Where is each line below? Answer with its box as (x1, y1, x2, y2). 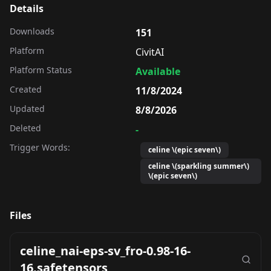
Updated (10, 102, 45, 114)
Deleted (10, 122, 41, 134)
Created (10, 83, 42, 95)
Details (10, 1, 44, 15)
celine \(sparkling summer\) (148, 160, 249, 171)
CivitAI (135, 45, 164, 59)
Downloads (10, 25, 54, 37)
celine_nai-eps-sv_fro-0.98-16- (20, 242, 191, 259)
